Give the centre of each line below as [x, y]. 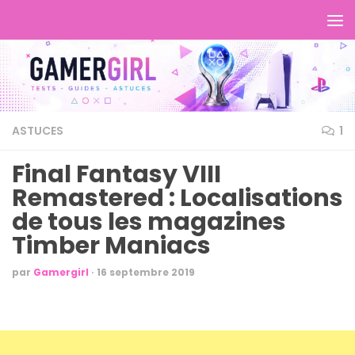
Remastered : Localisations [177, 198]
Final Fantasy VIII [116, 174]
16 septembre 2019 [146, 272]
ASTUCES [38, 131]
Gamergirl [61, 272]
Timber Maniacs [111, 246]
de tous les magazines [149, 222]
